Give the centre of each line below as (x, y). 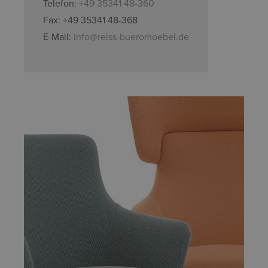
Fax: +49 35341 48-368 (90, 20)
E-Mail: (58, 37)
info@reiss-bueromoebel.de (131, 37)
